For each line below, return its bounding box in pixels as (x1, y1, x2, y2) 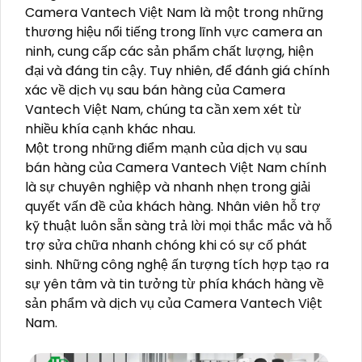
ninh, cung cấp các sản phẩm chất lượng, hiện (25, 42, 314, 61)
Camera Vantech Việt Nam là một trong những (25, 3, 323, 23)
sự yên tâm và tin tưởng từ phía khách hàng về (25, 275, 324, 294)
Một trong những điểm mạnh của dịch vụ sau (25, 139, 307, 158)
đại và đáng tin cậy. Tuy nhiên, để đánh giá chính (25, 61, 330, 81)
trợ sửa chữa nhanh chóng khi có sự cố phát (25, 236, 307, 255)
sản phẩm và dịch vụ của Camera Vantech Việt (25, 294, 322, 314)
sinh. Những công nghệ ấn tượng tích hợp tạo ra (25, 255, 329, 275)
